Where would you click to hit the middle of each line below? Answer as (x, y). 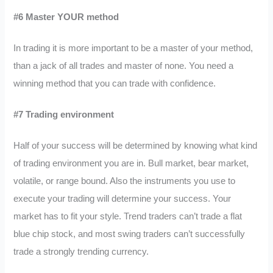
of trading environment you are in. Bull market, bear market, (131, 163)
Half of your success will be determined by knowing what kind (136, 145)
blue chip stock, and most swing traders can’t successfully (129, 234)
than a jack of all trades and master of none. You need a (124, 66)
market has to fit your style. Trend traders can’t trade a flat (128, 216)
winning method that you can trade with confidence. (115, 84)
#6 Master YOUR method (66, 17)
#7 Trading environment (64, 114)
